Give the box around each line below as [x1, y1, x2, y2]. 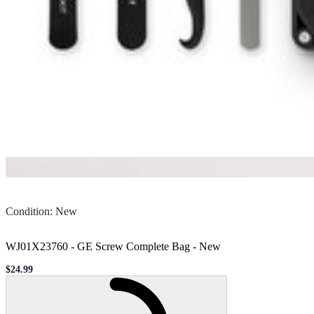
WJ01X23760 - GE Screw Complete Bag [6, 240, 190, 252]
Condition [6, 205, 50, 217]
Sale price [5, 268, 46, 280]
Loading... [221, 276, 261, 287]
